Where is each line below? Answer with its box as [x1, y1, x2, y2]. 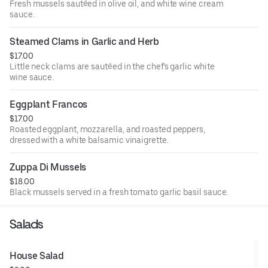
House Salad [10, 249, 64, 261]
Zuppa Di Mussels [10, 161, 86, 173]
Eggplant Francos [10, 98, 87, 110]
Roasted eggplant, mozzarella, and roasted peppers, [10, 124, 205, 134]
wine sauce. [10, 72, 54, 82]
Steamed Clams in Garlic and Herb [10, 35, 159, 47]
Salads [10, 216, 43, 232]
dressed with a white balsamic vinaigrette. [10, 135, 169, 145]
